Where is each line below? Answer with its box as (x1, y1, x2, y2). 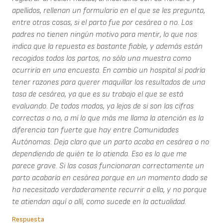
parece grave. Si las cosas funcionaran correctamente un (12, 161, 204, 171)
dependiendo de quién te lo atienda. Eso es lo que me (12, 149, 187, 159)
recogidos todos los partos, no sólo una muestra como (12, 54, 191, 64)
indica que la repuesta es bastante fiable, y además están (12, 42, 203, 52)
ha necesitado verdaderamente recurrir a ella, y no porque (12, 185, 207, 195)
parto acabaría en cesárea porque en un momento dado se (12, 173, 208, 183)
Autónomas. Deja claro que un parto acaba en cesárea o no (12, 137, 209, 147)
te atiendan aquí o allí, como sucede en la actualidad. (12, 197, 186, 207)
